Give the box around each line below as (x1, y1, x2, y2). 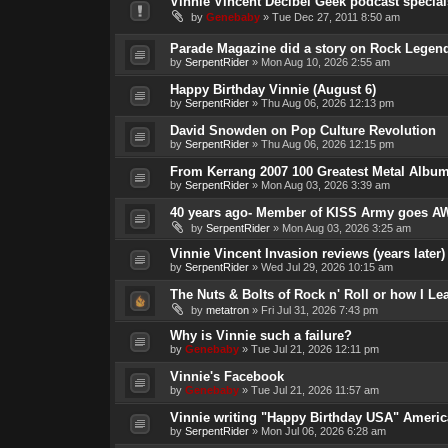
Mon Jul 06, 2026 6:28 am (260, 424, 386, 437)
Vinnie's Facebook (169, 368, 284, 384)
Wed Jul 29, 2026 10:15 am (260, 260, 393, 273)
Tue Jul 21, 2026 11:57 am (250, 383, 379, 396)
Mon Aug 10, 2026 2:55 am (260, 55, 390, 68)
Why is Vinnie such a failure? (169, 327, 352, 343)
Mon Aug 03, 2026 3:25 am (281, 221, 411, 234)
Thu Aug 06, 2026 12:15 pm (260, 137, 394, 150)
